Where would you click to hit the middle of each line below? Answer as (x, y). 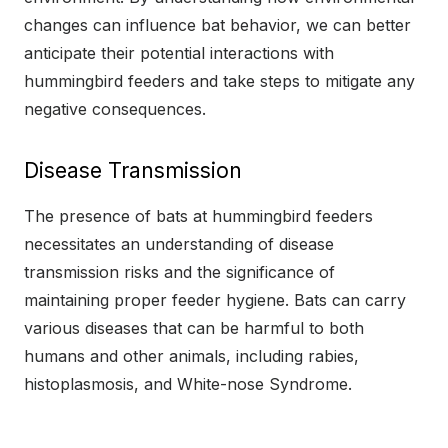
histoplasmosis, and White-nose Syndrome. (188, 383)
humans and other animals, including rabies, (191, 355)
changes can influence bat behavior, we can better (217, 24)
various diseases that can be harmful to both (194, 327)
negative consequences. (115, 108)
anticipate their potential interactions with (179, 52)
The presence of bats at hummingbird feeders (198, 215)
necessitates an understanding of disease (179, 243)
